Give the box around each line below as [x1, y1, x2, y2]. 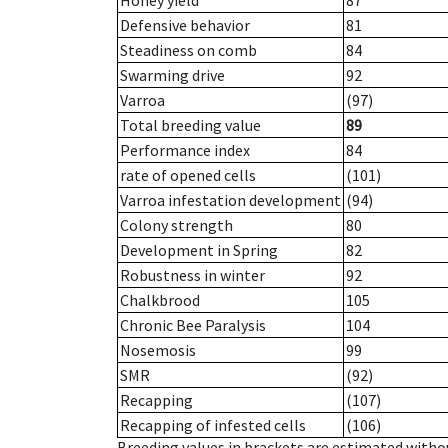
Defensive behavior [120, 15, 250, 36]
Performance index [120, 140, 250, 161]
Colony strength [120, 215, 233, 236]
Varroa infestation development [120, 190, 341, 211]
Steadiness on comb [120, 40, 257, 61]
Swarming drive [120, 65, 225, 86]
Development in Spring [120, 240, 278, 261]
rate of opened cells [120, 165, 256, 186]
